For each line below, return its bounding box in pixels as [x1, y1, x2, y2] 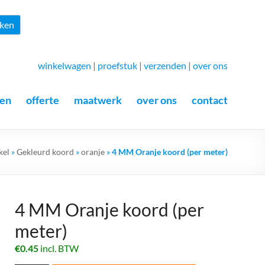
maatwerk [74, 93, 122, 106]
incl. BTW [40, 243, 79, 254]
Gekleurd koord [17, 147, 74, 157]
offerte [26, 93, 59, 106]
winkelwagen [38, 60, 91, 71]
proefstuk [98, 60, 137, 71]
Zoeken [227, 14, 260, 25]
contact [192, 93, 228, 106]
